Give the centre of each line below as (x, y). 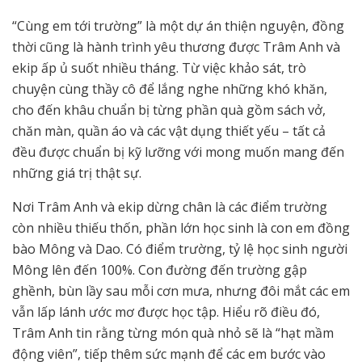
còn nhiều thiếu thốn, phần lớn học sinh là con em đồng (181, 228)
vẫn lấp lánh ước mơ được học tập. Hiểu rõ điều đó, (166, 312)
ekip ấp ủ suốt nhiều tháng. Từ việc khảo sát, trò (159, 68)
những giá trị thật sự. (77, 173)
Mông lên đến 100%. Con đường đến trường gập (160, 270)
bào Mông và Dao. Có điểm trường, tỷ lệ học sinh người (180, 249)
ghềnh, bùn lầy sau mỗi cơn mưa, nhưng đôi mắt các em (181, 291)
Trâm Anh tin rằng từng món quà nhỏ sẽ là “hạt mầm (173, 333)
